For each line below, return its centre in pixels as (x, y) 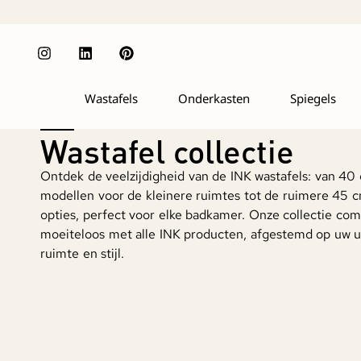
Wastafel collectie (167, 151)
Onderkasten (214, 99)
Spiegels (313, 99)
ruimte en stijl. (82, 254)
